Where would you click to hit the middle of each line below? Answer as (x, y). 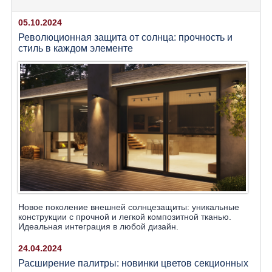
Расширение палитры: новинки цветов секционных (133, 263)
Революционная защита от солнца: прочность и (125, 38)
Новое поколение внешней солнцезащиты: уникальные (129, 207)
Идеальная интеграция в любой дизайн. (98, 226)
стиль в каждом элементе (76, 49)
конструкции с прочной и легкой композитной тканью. (125, 216)
